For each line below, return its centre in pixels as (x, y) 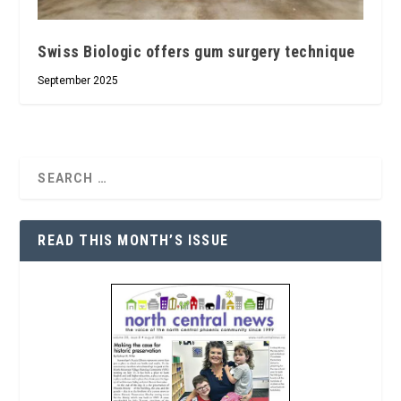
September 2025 (78, 81)
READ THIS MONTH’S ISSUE (133, 241)
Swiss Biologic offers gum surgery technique (196, 52)
